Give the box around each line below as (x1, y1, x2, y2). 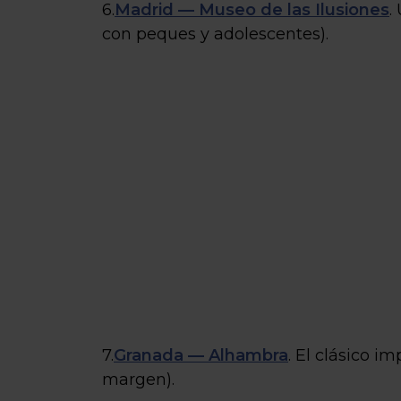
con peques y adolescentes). (102, 24, 328, 44)
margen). (102, 370, 175, 389)
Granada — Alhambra (114, 346, 288, 365)
